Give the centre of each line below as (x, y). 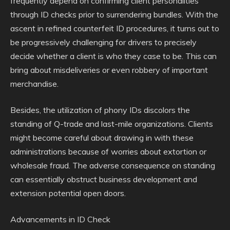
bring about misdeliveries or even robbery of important (109, 70)
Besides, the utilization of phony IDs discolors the (100, 110)
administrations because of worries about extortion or (108, 151)
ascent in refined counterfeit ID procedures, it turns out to (115, 28)
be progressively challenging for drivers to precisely (103, 42)
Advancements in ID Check (60, 219)
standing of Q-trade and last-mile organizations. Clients (112, 124)
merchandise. (34, 84)
